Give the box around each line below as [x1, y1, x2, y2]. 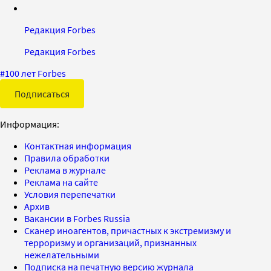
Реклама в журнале [24, 163, 106, 176]
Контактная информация [24, 139, 131, 152]
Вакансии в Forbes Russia [24, 212, 130, 224]
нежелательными [24, 248, 99, 261]
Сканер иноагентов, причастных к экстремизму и [24, 224, 231, 237]
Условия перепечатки [24, 188, 116, 200]
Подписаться [15, 87, 70, 100]
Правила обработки [24, 151, 109, 164]
